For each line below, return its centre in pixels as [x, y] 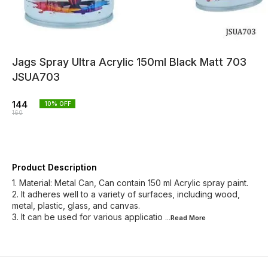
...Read [177, 218]
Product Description [54, 167]
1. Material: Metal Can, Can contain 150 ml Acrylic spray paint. [130, 183]
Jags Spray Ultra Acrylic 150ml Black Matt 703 [129, 62]
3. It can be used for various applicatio [87, 217]
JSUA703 [36, 77]
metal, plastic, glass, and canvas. [76, 205]
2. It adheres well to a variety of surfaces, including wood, [126, 194]
